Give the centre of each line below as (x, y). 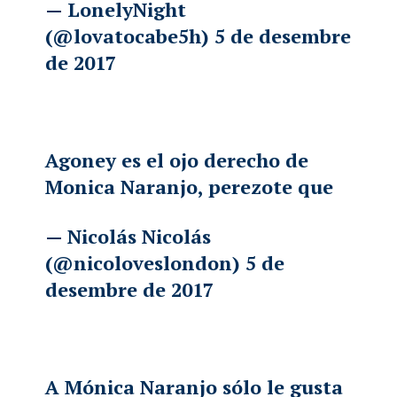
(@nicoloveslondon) (146, 263)
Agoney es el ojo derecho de (177, 160)
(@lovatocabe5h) (130, 36)
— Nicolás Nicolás (128, 237)
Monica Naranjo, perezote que (190, 187)
